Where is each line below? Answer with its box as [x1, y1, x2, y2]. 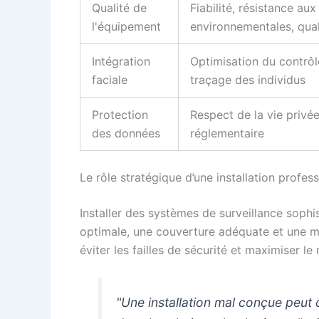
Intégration [92, 53, 150, 68]
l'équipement [92, 19, 161, 33]
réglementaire [190, 125, 264, 140]
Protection [92, 107, 148, 122]
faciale [92, 72, 127, 87]
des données [92, 125, 160, 140]
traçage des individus [190, 72, 305, 87]
